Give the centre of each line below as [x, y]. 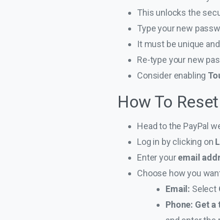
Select [205, 189]
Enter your [158, 157]
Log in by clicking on [176, 141]
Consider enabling [173, 75]
